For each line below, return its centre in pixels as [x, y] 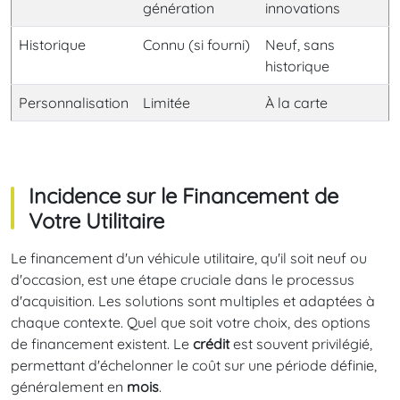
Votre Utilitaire [96, 221]
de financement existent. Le [102, 344]
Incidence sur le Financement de [183, 196]
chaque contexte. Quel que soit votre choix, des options [191, 323]
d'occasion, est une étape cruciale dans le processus [183, 280]
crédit [211, 344]
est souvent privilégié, [301, 344]
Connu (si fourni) [196, 45]
